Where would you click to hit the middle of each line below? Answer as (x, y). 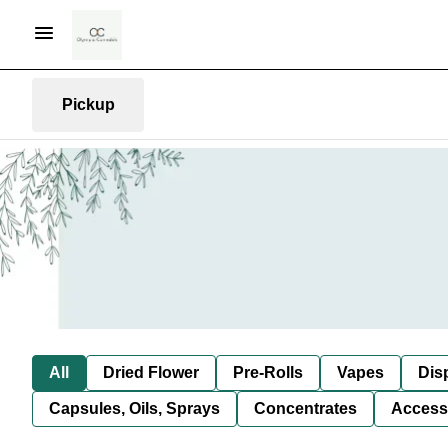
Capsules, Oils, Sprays (134, 408)
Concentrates (305, 408)
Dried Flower (151, 372)
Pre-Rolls (268, 372)
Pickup (88, 104)
